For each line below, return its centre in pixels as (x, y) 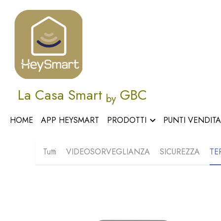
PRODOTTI (127, 120)
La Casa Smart (62, 95)
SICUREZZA (180, 151)
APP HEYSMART (70, 120)
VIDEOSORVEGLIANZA (108, 151)
